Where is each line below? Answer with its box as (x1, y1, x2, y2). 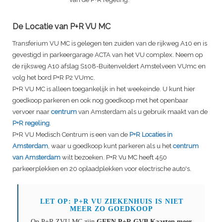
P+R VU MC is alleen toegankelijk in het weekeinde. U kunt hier (12, 85, 195, 93)
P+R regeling (12, 119, 50, 127)
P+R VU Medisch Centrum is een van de (12, 131, 129, 139)
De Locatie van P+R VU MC (12, 22, 111, 32)
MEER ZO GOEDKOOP (70, 205, 153, 213)
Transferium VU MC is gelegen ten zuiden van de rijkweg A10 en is (12, 40, 207, 48)
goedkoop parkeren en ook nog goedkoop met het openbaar (12, 97, 188, 105)
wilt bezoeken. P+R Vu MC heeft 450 (60, 154, 167, 162)
